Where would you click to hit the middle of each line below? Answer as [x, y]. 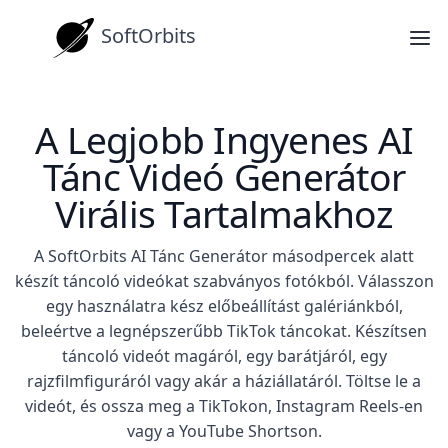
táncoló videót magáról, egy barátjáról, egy [224, 356]
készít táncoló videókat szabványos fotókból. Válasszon [224, 281]
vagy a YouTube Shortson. [224, 431]
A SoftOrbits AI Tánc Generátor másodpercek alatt [224, 256]
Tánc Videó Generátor [224, 176]
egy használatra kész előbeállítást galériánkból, [224, 306]
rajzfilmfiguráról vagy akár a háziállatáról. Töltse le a [224, 381]
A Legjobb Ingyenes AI [224, 139]
